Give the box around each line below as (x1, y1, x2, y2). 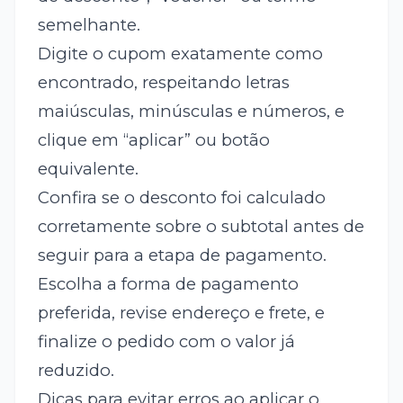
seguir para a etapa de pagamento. (37, 245, 327, 266)
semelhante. (37, 14, 140, 36)
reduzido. (37, 360, 114, 381)
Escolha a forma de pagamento (37, 273, 299, 295)
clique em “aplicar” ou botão (37, 130, 270, 151)
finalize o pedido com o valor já (37, 331, 295, 353)
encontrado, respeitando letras (37, 72, 290, 94)
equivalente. (37, 158, 139, 180)
